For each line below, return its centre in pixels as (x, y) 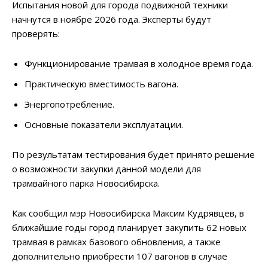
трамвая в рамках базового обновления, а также (116, 242)
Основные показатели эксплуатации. (104, 125)
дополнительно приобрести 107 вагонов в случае (120, 256)
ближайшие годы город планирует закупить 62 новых (129, 228)
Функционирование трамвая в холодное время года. (139, 64)
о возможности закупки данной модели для (106, 169)
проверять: (36, 34)
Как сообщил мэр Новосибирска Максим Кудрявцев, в (128, 213)
